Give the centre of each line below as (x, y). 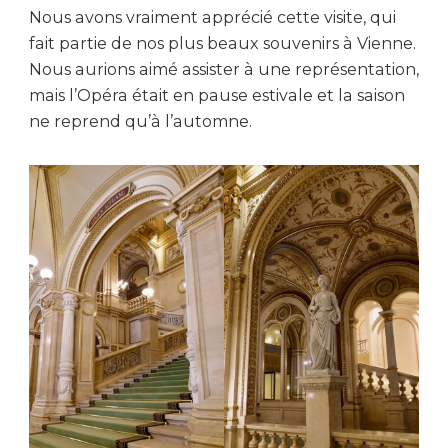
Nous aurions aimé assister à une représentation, (224, 70)
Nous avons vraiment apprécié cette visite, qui (212, 18)
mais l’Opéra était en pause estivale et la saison (217, 96)
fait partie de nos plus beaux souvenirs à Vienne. (222, 44)
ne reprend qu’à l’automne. (140, 122)
